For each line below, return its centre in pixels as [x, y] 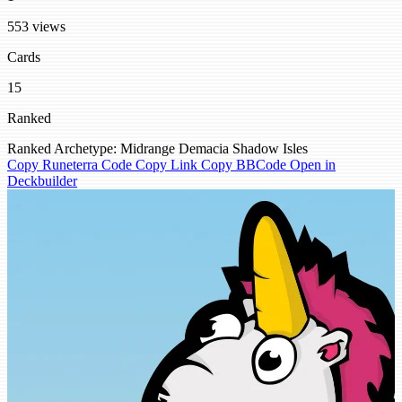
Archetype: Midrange [114, 149]
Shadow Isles [270, 149]
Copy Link [168, 165]
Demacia [204, 149]
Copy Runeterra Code [71, 165]
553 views [36, 27]
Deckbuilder [42, 181]
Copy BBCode [245, 165]
